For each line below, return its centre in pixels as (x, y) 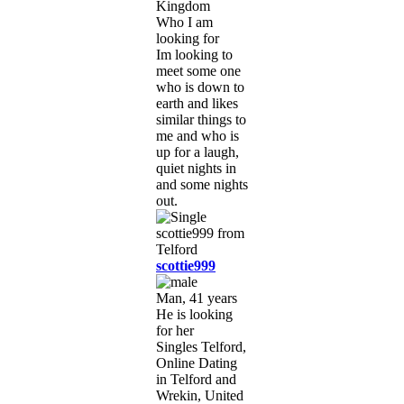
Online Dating (197, 363)
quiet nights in (196, 168)
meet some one (198, 70)
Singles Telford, (201, 346)
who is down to (200, 87)
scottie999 (186, 265)
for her (175, 330)
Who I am (184, 22)
